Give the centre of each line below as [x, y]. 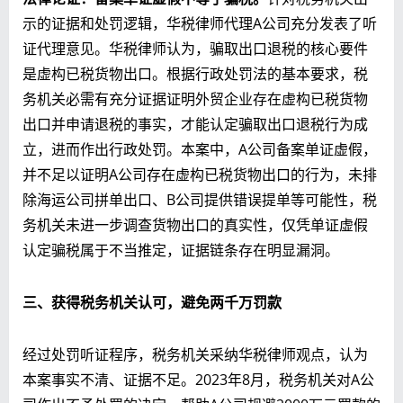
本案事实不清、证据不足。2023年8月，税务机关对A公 [198, 379]
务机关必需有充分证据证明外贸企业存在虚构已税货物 [195, 99]
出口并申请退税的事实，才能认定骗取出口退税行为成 [195, 124]
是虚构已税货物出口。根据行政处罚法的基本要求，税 [195, 73]
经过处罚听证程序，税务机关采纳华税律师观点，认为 [195, 354]
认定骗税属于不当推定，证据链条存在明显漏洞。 [181, 250]
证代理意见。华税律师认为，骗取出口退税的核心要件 [195, 48]
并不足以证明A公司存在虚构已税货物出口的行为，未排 [200, 174]
